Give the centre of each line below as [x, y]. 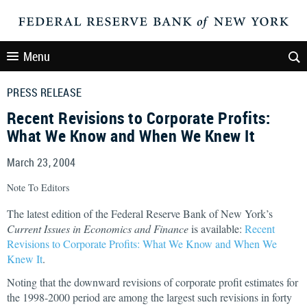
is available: [217, 229]
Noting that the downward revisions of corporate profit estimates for [152, 282]
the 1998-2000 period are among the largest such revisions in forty [149, 297]
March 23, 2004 [41, 162]
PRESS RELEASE [45, 93]
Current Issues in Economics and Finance [98, 229]
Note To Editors [38, 187]
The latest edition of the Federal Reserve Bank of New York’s [140, 213]
